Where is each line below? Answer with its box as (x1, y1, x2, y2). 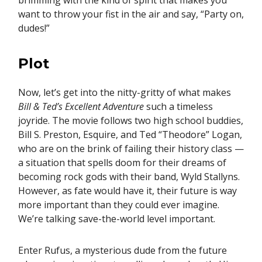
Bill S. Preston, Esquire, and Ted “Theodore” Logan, (18, 128, 242, 142)
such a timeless (144, 100, 213, 113)
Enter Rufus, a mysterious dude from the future (18, 244, 227, 257)
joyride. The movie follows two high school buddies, (18, 114, 243, 127)
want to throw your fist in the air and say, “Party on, (18, 8, 244, 21)
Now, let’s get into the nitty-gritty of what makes (18, 86, 231, 99)
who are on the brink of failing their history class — (18, 142, 244, 156)
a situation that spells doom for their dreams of (18, 156, 226, 170)
